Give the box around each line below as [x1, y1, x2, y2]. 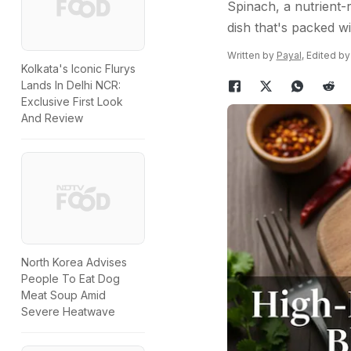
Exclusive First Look [21, 95, 123, 109]
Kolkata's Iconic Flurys [21, 62, 136, 76]
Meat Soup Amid [21, 288, 106, 302]
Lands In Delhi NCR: [21, 78, 121, 92]
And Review [21, 111, 83, 125]
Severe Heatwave [21, 305, 115, 319]
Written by [226, 49, 277, 61]
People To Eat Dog [21, 272, 120, 286]
